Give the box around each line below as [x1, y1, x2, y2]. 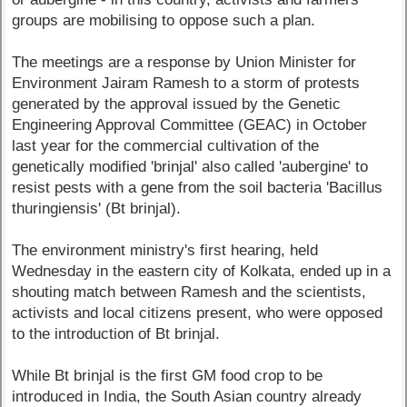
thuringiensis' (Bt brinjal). [12, 200, 182, 218]
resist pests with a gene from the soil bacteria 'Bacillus [12, 179, 383, 197]
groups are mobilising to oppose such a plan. [12, 12, 316, 30]
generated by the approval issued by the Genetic [12, 95, 342, 114]
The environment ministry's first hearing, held [12, 242, 319, 260]
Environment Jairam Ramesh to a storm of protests [12, 74, 361, 93]
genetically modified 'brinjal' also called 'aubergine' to [12, 158, 369, 176]
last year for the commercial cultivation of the [12, 137, 320, 155]
